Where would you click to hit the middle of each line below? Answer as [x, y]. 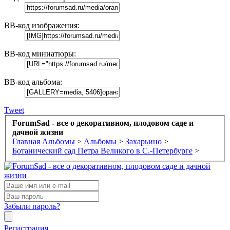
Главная [26, 142]
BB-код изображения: [42, 25]
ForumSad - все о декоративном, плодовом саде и [103, 123]
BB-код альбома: [33, 82]
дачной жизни [38, 132]
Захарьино [143, 142]
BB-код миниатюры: [40, 53]
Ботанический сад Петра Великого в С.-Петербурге [102, 151]
